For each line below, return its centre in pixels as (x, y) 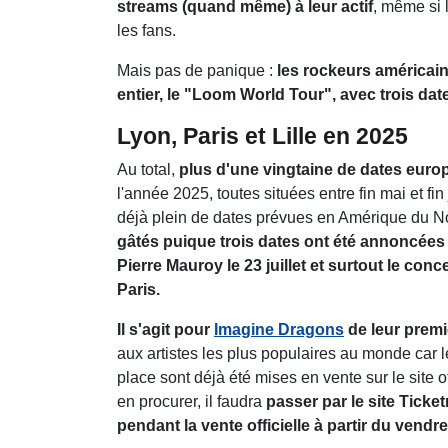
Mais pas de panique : (197, 70)
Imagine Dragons (279, 329)
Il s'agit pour (165, 329)
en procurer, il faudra (189, 401)
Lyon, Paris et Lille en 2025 (262, 135)
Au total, (148, 169)
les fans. (148, 30)
